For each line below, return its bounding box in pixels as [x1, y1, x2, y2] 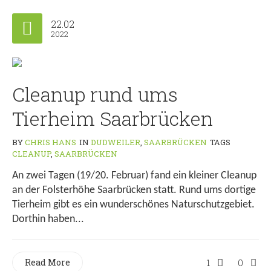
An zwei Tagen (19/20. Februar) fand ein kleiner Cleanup [12, 170, 256, 182]
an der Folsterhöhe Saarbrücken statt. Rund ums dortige [12, 184, 256, 197]
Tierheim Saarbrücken [12, 105, 213, 132]
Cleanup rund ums [12, 81, 178, 108]
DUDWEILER [91, 137, 140, 148]
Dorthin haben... [12, 214, 84, 226]
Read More [25, 256, 70, 269]
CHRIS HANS [25, 137, 76, 148]
